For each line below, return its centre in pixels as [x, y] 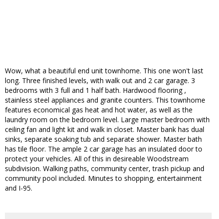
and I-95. [19, 188]
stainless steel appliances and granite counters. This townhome [105, 100]
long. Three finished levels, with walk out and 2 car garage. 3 [100, 81]
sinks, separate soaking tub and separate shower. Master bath [103, 139]
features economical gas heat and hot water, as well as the [99, 110]
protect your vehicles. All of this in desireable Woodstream [97, 159]
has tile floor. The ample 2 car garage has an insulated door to [104, 149]
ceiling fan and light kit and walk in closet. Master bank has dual [105, 130]
